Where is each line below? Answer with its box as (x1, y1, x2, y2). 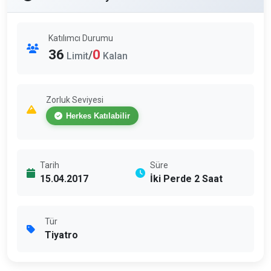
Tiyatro (45, 229, 78, 241)
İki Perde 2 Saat (150, 173, 223, 184)
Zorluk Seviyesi (46, 95, 103, 105)
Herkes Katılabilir (66, 111, 130, 120)
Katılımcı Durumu (48, 33, 113, 43)
